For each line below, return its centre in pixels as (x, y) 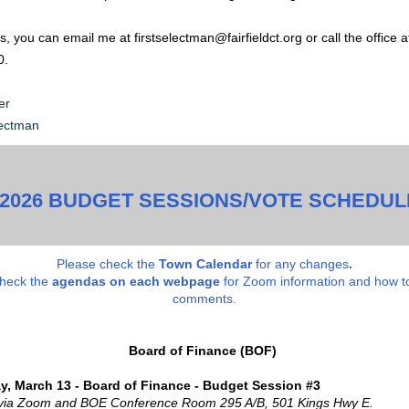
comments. (204, 299)
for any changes (300, 264)
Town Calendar (205, 264)
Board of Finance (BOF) (203, 351)
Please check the (106, 264)
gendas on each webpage (140, 281)
